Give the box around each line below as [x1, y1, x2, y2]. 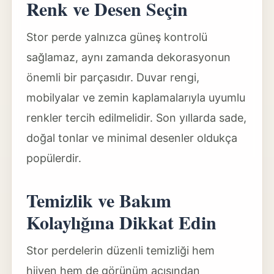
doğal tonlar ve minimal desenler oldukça [26, 131, 237, 144]
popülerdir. [26, 152, 81, 165]
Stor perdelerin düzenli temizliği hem [26, 244, 215, 257]
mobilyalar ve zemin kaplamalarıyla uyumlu [26, 91, 245, 104]
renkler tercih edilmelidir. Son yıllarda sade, [26, 111, 246, 124]
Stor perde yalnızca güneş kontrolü [26, 31, 207, 43]
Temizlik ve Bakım [26, 187, 171, 213]
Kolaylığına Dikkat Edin [26, 209, 217, 235]
